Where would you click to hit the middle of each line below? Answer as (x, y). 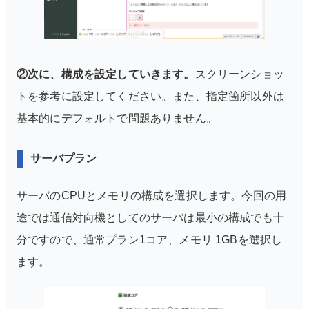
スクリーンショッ (239, 74)
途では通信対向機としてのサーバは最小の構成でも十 (150, 217)
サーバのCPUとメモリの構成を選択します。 (129, 195)
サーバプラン (63, 158)
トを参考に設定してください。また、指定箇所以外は (150, 96)
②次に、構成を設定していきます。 (106, 74)
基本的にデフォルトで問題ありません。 (117, 118)
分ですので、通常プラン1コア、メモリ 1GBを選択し (150, 239)
